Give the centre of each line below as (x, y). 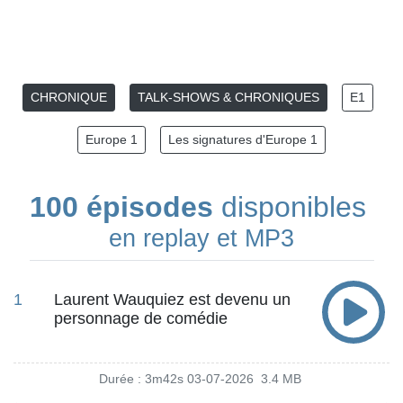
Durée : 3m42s (141, 380)
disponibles (293, 207)
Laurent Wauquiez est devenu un (172, 300)
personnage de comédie (141, 319)
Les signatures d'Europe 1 (243, 139)
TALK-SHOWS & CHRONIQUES (228, 97)
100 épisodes (121, 207)
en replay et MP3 (201, 238)
